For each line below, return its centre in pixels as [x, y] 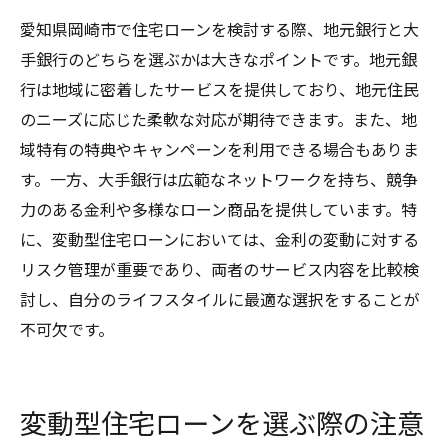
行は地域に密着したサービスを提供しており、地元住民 [219, 88]
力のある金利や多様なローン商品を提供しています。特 [218, 208]
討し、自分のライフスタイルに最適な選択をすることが [220, 298]
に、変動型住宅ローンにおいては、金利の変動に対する [219, 238]
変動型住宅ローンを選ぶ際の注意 [222, 422]
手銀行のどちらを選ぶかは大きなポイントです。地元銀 [218, 58]
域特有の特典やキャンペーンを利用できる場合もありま [219, 148]
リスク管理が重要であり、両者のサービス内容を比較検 [219, 268]
